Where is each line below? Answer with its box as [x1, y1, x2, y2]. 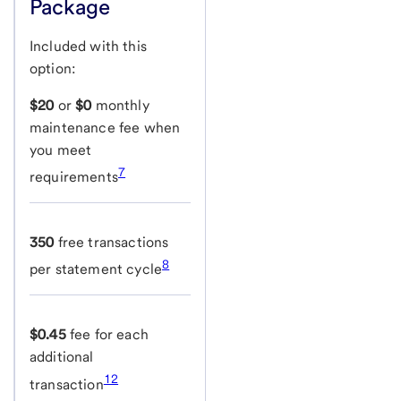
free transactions [54, 234, 169, 252]
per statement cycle [30, 260, 163, 278]
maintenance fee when [30, 118, 181, 136]
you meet [30, 141, 92, 158]
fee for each [65, 326, 149, 344]
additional [30, 348, 94, 366]
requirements [30, 168, 118, 186]
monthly [91, 96, 149, 114]
